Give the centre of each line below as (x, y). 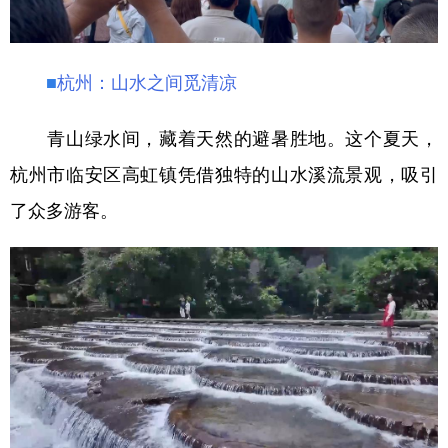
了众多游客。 (64, 209)
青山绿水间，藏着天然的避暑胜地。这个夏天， (224, 137)
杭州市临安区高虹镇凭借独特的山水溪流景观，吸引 (224, 173)
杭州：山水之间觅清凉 (147, 81)
